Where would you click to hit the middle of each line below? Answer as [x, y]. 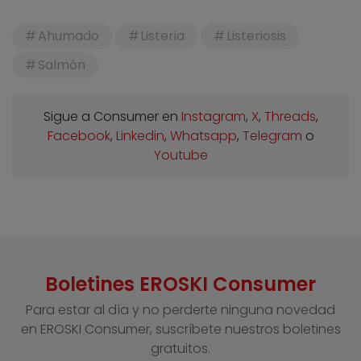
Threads [290, 116]
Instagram [213, 116]
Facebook [79, 135]
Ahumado [68, 35]
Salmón [61, 64]
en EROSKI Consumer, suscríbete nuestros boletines [180, 329]
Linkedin [140, 135]
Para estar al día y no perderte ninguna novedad [180, 309]
